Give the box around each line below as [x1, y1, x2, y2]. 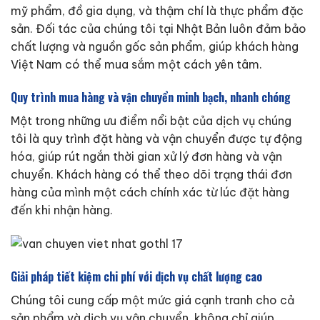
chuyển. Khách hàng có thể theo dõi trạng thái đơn [11, 166, 292, 181]
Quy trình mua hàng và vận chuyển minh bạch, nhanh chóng [11, 88, 291, 106]
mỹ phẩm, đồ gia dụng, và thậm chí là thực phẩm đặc [11, 3, 304, 18]
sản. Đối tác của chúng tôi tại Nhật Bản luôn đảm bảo [11, 21, 306, 36]
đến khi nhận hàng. [11, 202, 113, 217]
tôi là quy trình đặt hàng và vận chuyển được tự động [11, 131, 302, 146]
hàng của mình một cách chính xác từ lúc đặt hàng [11, 184, 289, 199]
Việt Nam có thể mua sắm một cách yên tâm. [11, 56, 262, 71]
